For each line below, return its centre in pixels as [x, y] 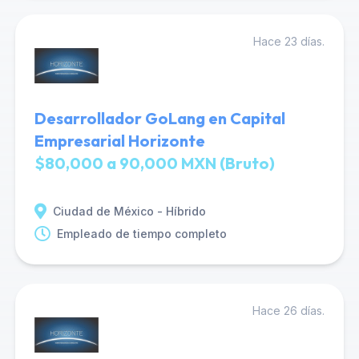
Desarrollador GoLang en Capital [159, 118]
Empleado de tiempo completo [141, 234]
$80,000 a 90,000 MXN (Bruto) [154, 163]
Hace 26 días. [289, 311]
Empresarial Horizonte [119, 141]
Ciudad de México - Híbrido [129, 211]
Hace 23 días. [289, 41]
